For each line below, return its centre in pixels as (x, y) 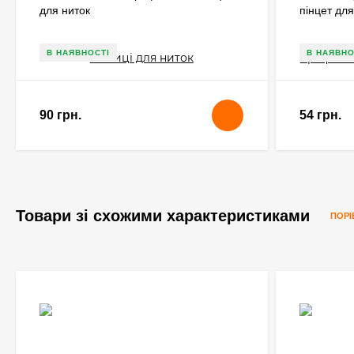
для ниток (65, 10)
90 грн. (60, 115)
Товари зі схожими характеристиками (165, 216)
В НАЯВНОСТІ (78, 53)
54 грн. (320, 115)
